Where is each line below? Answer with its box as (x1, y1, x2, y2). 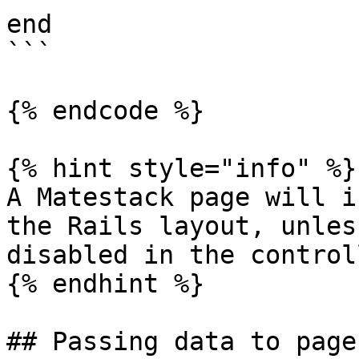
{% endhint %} (6, 269, 204, 298)
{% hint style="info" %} (6, 154, 357, 183)
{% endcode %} (6, 96, 204, 125)
